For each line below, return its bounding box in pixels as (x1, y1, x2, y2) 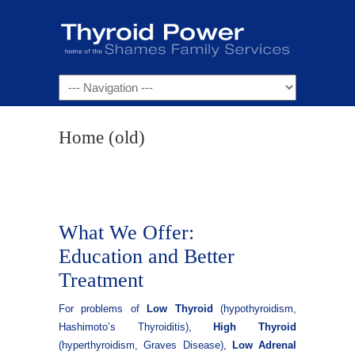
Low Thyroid (147, 303, 213, 315)
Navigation (59, 77, 112, 90)
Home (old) (59, 127, 145, 147)
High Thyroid (213, 321, 297, 333)
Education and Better (59, 245, 235, 268)
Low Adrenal (231, 339, 296, 351)
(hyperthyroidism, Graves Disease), (59, 339, 232, 351)
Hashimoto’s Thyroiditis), (59, 321, 214, 333)
